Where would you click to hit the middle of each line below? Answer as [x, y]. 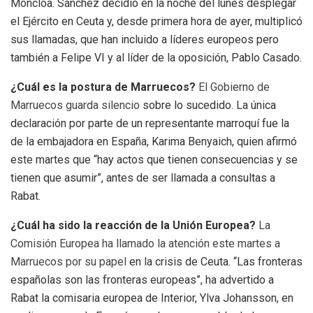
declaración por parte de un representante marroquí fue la [150, 124]
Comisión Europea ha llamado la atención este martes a [145, 244]
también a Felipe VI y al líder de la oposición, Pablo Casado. [156, 58]
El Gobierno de [234, 87]
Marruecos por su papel [70, 262]
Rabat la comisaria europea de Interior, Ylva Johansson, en [152, 298]
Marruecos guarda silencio [77, 105]
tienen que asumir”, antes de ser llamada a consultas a [143, 178]
